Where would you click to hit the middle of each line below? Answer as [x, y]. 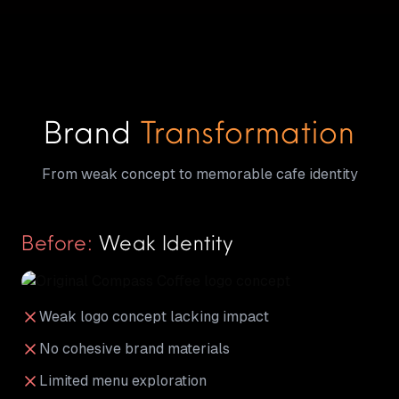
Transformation [248, 132]
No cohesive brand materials [134, 349]
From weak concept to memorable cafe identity [199, 175]
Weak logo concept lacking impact [154, 317]
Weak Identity [163, 243]
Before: [57, 243]
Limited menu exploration [123, 381]
